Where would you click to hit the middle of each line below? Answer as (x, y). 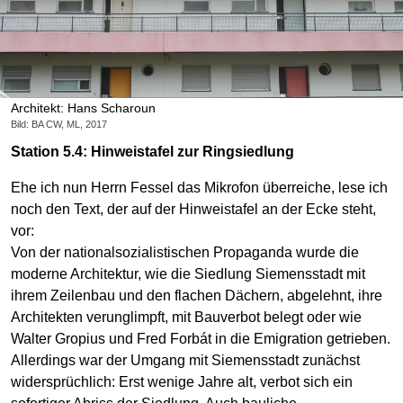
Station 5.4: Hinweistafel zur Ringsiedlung (152, 151)
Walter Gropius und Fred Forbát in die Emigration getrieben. (201, 338)
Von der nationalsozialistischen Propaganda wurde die (185, 252)
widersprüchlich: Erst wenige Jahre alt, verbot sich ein (182, 381)
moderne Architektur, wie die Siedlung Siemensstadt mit (188, 273)
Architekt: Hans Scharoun (83, 108)
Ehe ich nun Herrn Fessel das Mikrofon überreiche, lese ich (199, 187)
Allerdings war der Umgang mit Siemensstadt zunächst (185, 360)
